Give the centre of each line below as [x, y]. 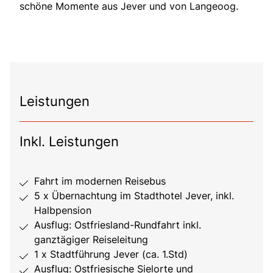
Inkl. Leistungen [69, 142]
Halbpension [63, 211]
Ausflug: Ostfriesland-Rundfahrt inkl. [118, 225]
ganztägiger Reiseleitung [91, 240]
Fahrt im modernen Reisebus [100, 181]
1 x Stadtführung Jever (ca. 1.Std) [111, 254]
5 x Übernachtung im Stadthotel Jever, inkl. [134, 196]
